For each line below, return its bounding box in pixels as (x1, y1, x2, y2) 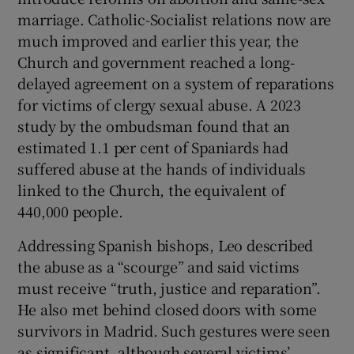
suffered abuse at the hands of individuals (17, 158, 307, 179)
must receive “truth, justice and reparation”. (17, 277, 321, 299)
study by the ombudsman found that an (17, 115, 291, 137)
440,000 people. (17, 201, 123, 222)
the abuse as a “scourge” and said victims (17, 256, 300, 277)
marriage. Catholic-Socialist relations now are (17, 9, 332, 30)
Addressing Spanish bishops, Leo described (17, 235, 314, 256)
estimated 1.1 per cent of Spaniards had (17, 137, 288, 158)
